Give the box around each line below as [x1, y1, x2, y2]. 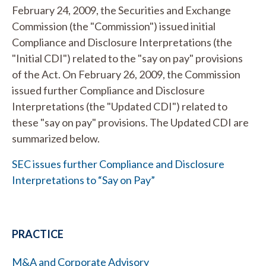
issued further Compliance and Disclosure [12, 84, 205, 97]
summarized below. [12, 132, 100, 145]
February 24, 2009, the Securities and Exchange [12, 4, 231, 17]
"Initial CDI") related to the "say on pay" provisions [12, 52, 243, 65]
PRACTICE [12, 227, 64, 240]
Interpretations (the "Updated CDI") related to [12, 100, 227, 113]
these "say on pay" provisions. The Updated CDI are [12, 116, 249, 129]
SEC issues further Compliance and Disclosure [12, 157, 224, 170]
